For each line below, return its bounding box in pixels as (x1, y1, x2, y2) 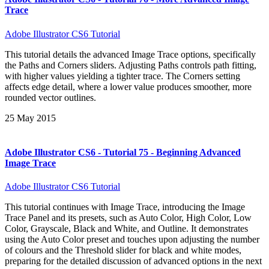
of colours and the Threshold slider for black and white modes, (5, 245, 241, 256)
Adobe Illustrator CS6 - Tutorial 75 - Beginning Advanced (5, 147, 241, 157)
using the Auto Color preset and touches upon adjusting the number (5, 234, 259, 245)
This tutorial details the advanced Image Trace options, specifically (5, 49, 256, 59)
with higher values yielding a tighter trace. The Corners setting (5, 70, 240, 81)
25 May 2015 (5, 112, 56, 123)
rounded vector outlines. (5, 92, 96, 103)
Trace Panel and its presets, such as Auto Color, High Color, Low (5, 213, 252, 223)
